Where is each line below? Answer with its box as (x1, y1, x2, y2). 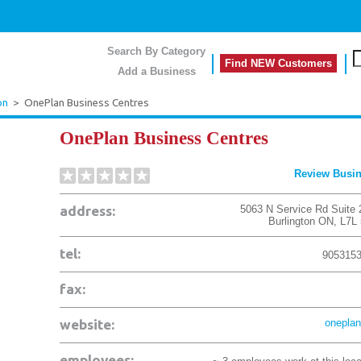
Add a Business (117, 65, 196, 77)
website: (60, 317, 114, 332)
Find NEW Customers (225, 57, 332, 69)
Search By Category (107, 45, 205, 57)
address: (60, 203, 115, 218)
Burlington (268, 215, 315, 227)
